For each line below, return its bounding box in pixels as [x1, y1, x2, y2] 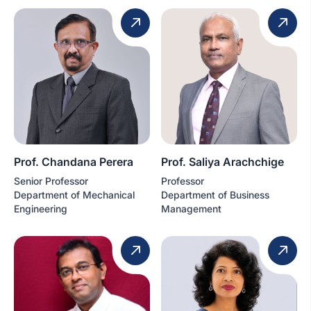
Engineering [14, 203, 67, 215]
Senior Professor [14, 175, 88, 187]
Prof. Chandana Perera [14, 155, 133, 169]
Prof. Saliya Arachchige [161, 155, 284, 169]
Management [161, 203, 221, 215]
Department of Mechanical [14, 189, 135, 201]
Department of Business [161, 189, 269, 201]
